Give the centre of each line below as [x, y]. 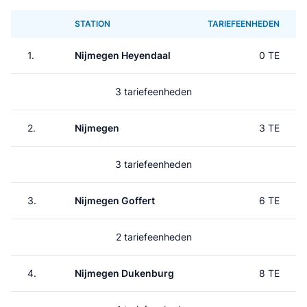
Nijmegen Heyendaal [123, 55]
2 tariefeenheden [153, 237]
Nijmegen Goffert [115, 200]
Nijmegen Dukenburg [124, 273]
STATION [93, 24]
